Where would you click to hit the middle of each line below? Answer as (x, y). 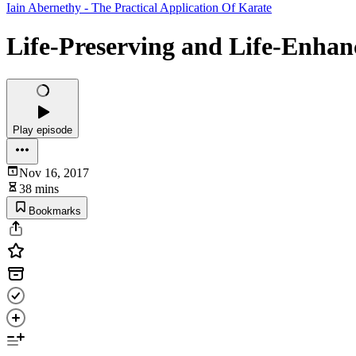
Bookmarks (55, 211)
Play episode (43, 130)
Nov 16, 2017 (54, 172)
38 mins (39, 188)
